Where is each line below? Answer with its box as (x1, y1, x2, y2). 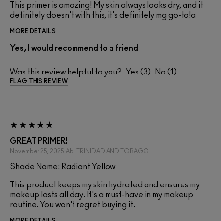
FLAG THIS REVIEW (10, 78, 68, 85)
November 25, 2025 (10, 148, 64, 155)
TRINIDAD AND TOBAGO (76, 148, 149, 155)
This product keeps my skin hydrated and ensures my (10, 181, 200, 189)
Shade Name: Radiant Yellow (10, 163, 115, 171)
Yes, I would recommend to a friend (10, 44, 138, 53)
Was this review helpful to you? (10, 68, 122, 76)
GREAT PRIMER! (10, 137, 68, 146)
